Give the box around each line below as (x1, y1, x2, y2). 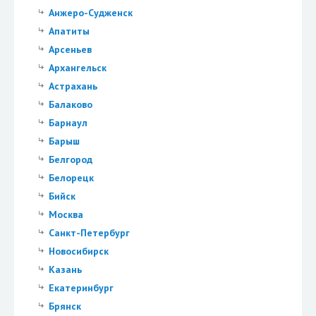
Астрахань (48, 80, 97, 93)
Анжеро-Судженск (48, 6, 133, 20)
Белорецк (48, 171, 94, 185)
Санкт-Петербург (48, 226, 130, 239)
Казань (48, 262, 82, 276)
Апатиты (48, 25, 90, 38)
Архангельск (48, 61, 107, 75)
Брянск (48, 299, 81, 312)
